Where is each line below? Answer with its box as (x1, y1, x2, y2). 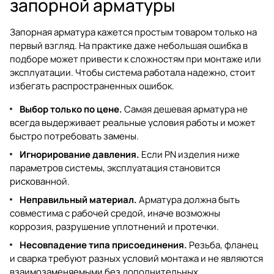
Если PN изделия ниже (139, 147, 240, 161)
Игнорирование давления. (20, 147, 139, 161)
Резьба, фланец (187, 238, 258, 251)
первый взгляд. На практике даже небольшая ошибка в (10, 39, 248, 52)
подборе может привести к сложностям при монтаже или (10, 52, 261, 65)
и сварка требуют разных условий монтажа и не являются (10, 251, 263, 265)
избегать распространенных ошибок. (10, 79, 174, 92)
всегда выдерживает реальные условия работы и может (10, 116, 256, 129)
